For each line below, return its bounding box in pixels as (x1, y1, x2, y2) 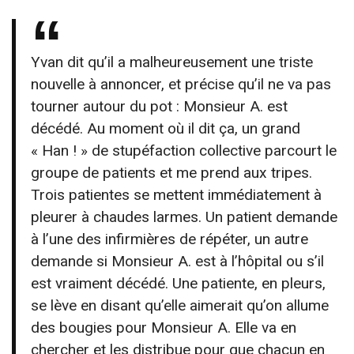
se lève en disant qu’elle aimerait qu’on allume (31, 296, 330, 314)
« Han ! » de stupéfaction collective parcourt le (31, 141, 337, 160)
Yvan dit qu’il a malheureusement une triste (31, 52, 314, 71)
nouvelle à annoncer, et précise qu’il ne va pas (31, 74, 332, 93)
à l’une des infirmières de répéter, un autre (31, 229, 309, 248)
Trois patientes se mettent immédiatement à (31, 185, 322, 204)
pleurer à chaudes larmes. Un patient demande (31, 207, 338, 226)
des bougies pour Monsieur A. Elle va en (31, 318, 297, 337)
